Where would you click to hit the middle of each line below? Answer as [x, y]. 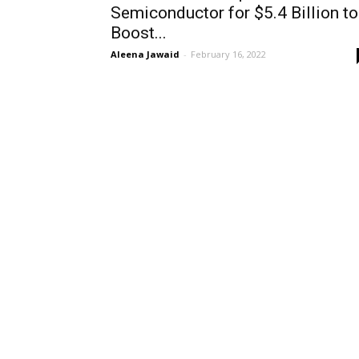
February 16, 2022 [228, 54]
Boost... [139, 33]
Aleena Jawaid [145, 54]
